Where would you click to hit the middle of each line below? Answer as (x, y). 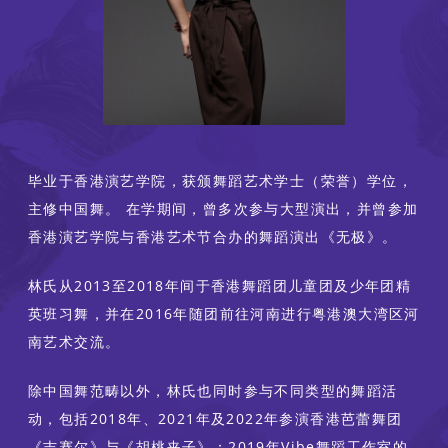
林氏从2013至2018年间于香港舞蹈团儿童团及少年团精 (220, 286)
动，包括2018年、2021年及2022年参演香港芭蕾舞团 (215, 419)
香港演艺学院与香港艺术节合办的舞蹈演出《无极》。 (213, 237)
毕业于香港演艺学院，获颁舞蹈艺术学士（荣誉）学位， (220, 181)
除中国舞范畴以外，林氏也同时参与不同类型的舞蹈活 (213, 391)
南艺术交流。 (74, 342)
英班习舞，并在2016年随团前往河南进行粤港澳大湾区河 (224, 314)
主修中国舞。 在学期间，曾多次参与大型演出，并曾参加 (223, 209)
